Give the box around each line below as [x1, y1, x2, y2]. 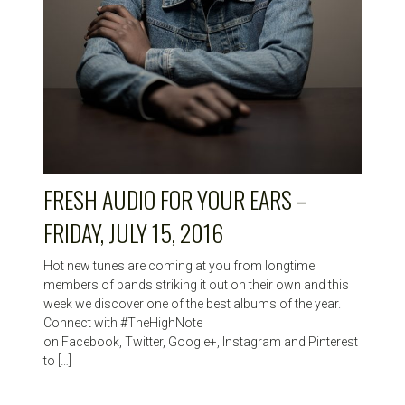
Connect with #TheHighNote [43, 315, 202, 330]
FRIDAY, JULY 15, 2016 [43, 214, 223, 250]
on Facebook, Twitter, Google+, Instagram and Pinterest [43, 334, 361, 349]
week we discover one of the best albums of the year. [43, 296, 341, 311]
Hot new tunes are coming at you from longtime [43, 258, 315, 273]
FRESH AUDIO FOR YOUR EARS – [43, 181, 307, 217]
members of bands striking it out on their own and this [43, 277, 349, 292]
